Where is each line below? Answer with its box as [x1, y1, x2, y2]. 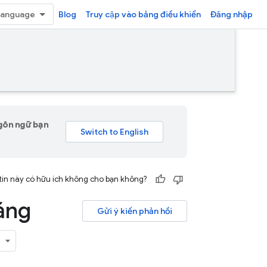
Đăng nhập [210, 9, 253, 20]
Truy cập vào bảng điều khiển [86, 9, 201, 20]
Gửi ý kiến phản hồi [97, 206, 172, 216]
